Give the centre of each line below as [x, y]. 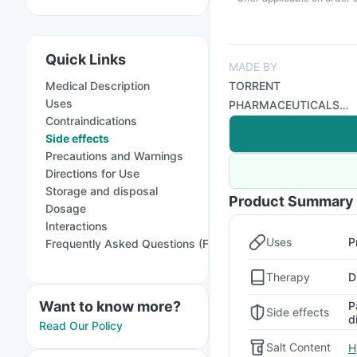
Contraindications [91, 121]
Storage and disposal [102, 191]
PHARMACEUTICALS [284, 105]
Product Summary [291, 201]
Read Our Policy [81, 326]
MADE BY [253, 67]
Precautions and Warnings [114, 156]
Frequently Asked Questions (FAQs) [140, 243]
